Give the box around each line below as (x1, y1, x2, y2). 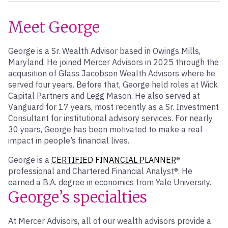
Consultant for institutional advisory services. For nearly (8, 113, 213, 123)
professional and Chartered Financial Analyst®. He (8, 166, 192, 176)
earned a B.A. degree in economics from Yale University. (8, 177, 211, 187)
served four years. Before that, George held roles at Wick (8, 79, 218, 90)
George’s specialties (8, 188, 147, 207)
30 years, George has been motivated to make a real (8, 124, 203, 134)
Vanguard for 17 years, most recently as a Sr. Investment (8, 102, 219, 112)
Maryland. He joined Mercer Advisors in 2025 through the (8, 57, 219, 67)
